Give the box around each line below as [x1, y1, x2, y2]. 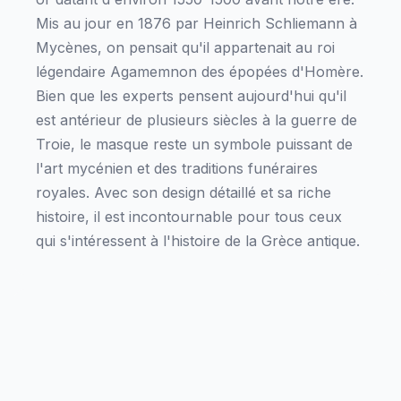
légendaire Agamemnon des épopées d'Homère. [36, 63, 363, 81]
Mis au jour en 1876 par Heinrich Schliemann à [36, 14, 357, 32]
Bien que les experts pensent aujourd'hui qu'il [36, 87, 346, 105]
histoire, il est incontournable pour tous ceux [36, 208, 342, 226]
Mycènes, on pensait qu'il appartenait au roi [36, 38, 335, 56]
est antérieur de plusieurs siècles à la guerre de [36, 111, 357, 129]
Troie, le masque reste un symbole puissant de [36, 135, 353, 153]
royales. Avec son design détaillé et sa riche [36, 183, 331, 201]
